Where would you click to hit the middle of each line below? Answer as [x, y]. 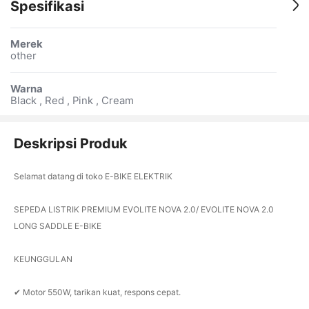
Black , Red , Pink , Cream [72, 100]
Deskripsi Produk [70, 143]
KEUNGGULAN [43, 259]
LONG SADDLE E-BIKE [57, 226]
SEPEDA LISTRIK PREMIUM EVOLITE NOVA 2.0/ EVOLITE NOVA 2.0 [143, 210]
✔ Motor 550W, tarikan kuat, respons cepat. [97, 292]
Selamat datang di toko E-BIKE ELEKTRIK [93, 177]
